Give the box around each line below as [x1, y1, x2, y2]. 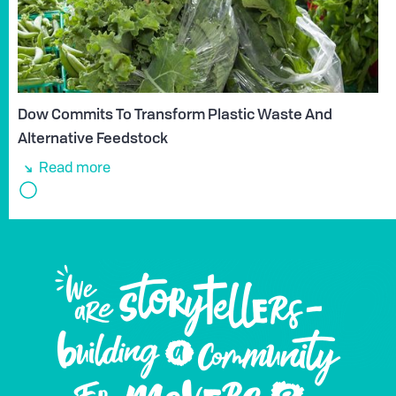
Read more [39, 161, 110, 176]
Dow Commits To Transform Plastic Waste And [18, 103, 332, 124]
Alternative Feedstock [18, 126, 168, 148]
